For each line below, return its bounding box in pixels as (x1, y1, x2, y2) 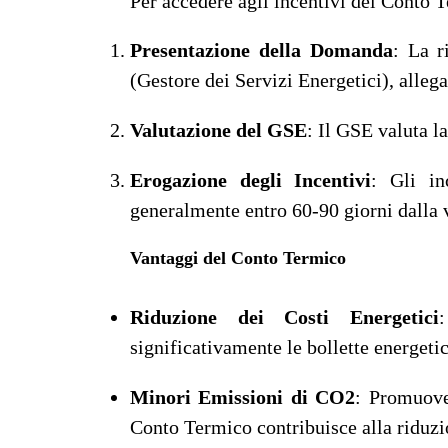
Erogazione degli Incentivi (130, 169, 372, 192)
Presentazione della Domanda (130, 39, 393, 62)
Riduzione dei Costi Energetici (130, 306, 439, 329)
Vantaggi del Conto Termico (130, 248, 346, 269)
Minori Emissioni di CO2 (130, 386, 356, 409)
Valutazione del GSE (130, 119, 307, 142)
